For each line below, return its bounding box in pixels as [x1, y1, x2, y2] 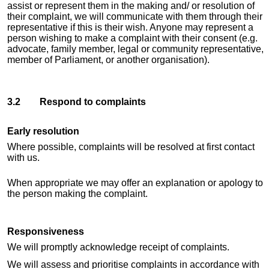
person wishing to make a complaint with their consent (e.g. [7, 32, 258, 43]
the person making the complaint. [7, 189, 148, 199]
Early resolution [7, 126, 79, 136]
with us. [7, 153, 42, 163]
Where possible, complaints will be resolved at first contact [7, 142, 255, 152]
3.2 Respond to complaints [7, 96, 146, 107]
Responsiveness [7, 226, 84, 237]
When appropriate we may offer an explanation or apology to [7, 178, 263, 188]
